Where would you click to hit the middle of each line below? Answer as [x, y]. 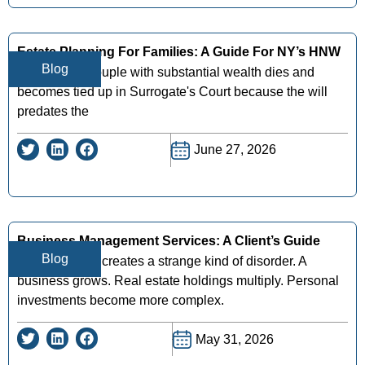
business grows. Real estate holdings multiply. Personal [178, 280]
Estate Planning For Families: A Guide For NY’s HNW [179, 51]
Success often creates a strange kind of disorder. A [162, 261]
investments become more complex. [121, 300]
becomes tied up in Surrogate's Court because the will [172, 91]
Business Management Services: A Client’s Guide [169, 240]
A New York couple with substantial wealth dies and [166, 72]
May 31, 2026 [235, 339]
